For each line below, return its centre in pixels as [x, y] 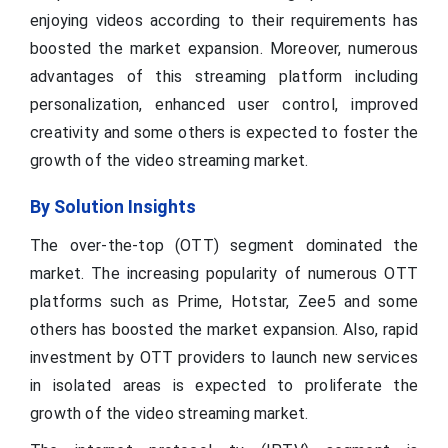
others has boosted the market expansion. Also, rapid [224, 329]
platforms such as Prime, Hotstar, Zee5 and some [224, 301]
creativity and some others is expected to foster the [224, 132]
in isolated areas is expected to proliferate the [224, 385]
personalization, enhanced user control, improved [224, 104]
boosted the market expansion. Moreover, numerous [224, 48]
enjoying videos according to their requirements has [224, 20]
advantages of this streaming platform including [224, 76]
